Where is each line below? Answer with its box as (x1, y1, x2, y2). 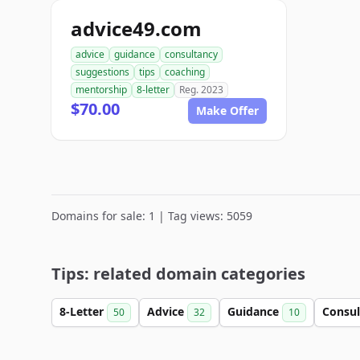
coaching (165, 65, 205, 79)
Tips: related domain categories (51, 263, 305, 284)
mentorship (76, 83, 127, 96)
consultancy (165, 47, 218, 61)
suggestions (76, 65, 129, 79)
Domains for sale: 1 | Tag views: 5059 (51, 208, 252, 223)
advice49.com (71, 15, 202, 42)
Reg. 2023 (179, 83, 223, 96)
